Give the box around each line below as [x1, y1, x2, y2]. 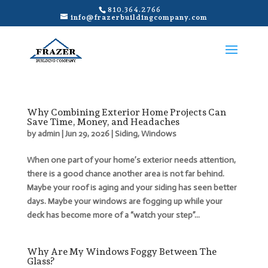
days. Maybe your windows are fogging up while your [26, 196, 223, 206]
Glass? [26, 255, 55, 267]
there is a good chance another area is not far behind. [26, 169, 224, 179]
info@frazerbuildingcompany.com [70, 13, 208, 22]
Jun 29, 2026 [65, 129, 109, 139]
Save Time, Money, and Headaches [26, 116, 179, 127]
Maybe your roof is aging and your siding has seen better [26, 182, 237, 193]
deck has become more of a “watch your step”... [26, 210, 200, 220]
